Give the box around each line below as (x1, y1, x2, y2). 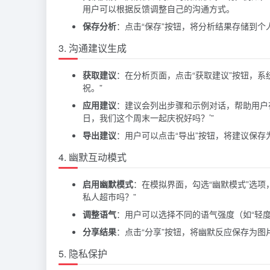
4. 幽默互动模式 (58, 149, 127, 164)
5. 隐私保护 (58, 246, 107, 260)
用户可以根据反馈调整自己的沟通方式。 (83, 2, 234, 14)
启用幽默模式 (83, 177, 133, 190)
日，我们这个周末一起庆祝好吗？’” (83, 111, 214, 124)
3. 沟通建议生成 (58, 40, 127, 55)
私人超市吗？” (83, 190, 136, 202)
